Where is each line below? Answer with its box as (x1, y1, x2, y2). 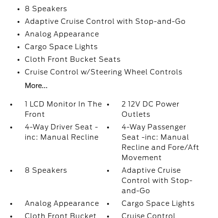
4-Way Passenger (122, 123, 187, 131)
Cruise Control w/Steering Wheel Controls (24, 68, 182, 76)
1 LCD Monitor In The (24, 100, 102, 108)
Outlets (122, 110, 151, 118)
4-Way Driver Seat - (24, 123, 98, 131)
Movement (122, 154, 163, 162)
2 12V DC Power (122, 100, 180, 108)
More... (24, 82, 48, 90)
